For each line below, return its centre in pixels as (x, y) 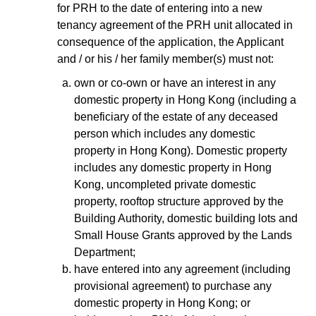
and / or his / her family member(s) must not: (165, 59)
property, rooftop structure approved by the (179, 201)
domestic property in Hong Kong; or (162, 303)
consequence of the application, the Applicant (170, 42)
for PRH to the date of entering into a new (160, 8)
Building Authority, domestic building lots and (186, 218)
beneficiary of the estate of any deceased (176, 116)
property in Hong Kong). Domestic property (181, 150)
